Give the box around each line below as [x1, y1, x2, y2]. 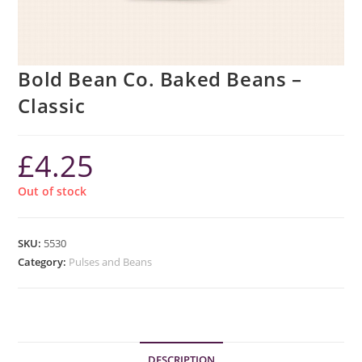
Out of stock [18, 183, 87, 200]
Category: [18, 255, 69, 270]
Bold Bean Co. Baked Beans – [18, 65, 302, 93]
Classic [18, 92, 86, 120]
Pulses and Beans [69, 255, 153, 270]
